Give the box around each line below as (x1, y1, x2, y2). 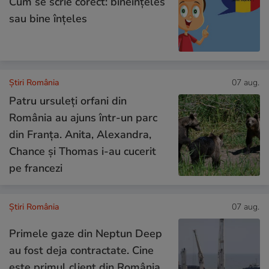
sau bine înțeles (9, 11, 87, 26)
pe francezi (9, 160, 62, 175)
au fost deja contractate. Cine (9, 243, 154, 258)
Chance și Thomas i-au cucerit (9, 144, 156, 159)
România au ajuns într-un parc (9, 110, 157, 125)
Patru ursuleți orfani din (9, 93, 127, 108)
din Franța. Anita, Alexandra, (9, 127, 151, 142)
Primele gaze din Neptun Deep (9, 226, 162, 241)
